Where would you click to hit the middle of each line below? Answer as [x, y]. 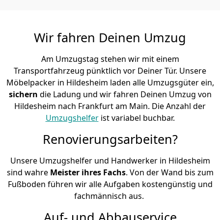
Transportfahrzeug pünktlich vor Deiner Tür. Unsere [110, 70]
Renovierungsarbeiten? [110, 139]
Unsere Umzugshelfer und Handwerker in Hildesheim [110, 160]
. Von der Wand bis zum [169, 172]
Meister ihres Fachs [88, 172]
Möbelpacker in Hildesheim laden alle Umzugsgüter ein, [110, 82]
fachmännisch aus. [110, 196]
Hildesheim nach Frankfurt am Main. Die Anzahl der [110, 106]
